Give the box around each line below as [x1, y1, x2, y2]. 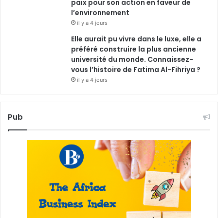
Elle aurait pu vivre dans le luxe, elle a [71, 34, 201, 44]
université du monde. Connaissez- [71, 54, 193, 64]
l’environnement [71, 7, 129, 18]
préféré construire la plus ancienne [71, 44, 196, 54]
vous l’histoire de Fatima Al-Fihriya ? [71, 64, 200, 74]
